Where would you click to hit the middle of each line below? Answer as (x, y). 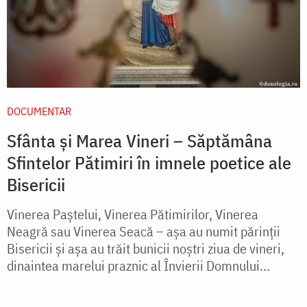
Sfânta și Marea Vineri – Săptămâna (139, 141)
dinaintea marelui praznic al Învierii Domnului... (138, 266)
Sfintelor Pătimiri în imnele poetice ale (149, 163)
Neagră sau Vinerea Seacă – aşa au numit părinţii (144, 232)
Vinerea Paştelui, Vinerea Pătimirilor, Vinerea (133, 214)
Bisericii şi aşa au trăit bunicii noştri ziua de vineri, (146, 249)
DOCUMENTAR (39, 111)
